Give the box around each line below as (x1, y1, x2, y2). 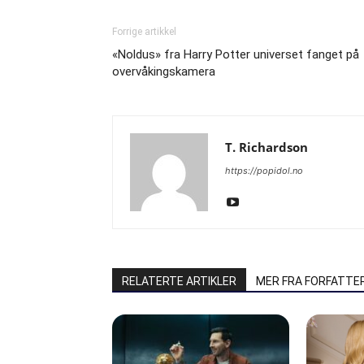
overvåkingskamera (112, 64, 215, 79)
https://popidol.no (225, 165, 303, 176)
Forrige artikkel (112, 26, 176, 37)
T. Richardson (225, 139, 308, 155)
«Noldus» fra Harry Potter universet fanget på (112, 47, 359, 62)
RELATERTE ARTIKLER (122, 275, 236, 288)
